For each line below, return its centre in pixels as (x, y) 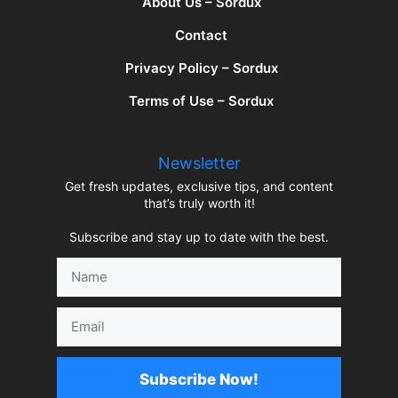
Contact (201, 36)
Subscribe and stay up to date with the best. (199, 236)
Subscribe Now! (199, 379)
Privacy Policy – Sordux (201, 68)
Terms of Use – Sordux (201, 100)
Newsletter (199, 163)
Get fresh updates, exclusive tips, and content (199, 186)
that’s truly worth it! (199, 203)
